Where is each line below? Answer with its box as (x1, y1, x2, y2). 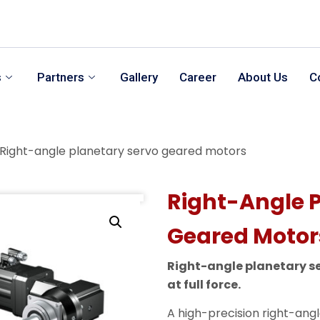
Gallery (119, 70, 158, 85)
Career (179, 70, 216, 85)
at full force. (167, 276, 241, 293)
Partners (36, 70, 84, 85)
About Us (237, 70, 288, 85)
